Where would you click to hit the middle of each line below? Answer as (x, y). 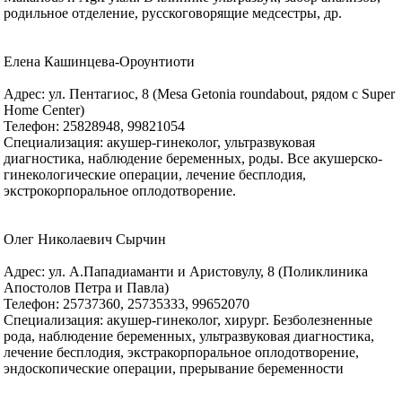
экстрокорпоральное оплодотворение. (120, 190)
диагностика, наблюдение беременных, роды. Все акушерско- (193, 158)
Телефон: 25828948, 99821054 (95, 126)
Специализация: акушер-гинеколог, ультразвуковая (160, 142)
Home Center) (44, 109)
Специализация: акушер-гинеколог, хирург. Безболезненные (188, 319)
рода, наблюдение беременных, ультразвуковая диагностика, (189, 336)
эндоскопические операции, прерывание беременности (174, 368)
